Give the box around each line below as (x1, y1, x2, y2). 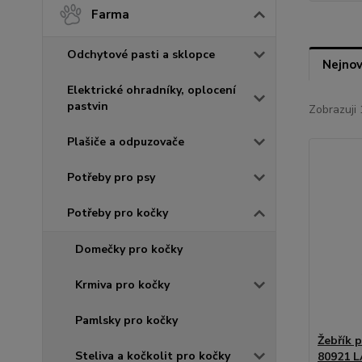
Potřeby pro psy (67, 169, 155, 185)
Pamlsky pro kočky (75, 312, 178, 328)
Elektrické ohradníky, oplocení (67, 82, 236, 98)
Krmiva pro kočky (75, 276, 170, 293)
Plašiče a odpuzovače (67, 133, 184, 149)
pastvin (67, 98, 108, 114)
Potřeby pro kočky (67, 204, 168, 221)
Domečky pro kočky (75, 241, 183, 257)
